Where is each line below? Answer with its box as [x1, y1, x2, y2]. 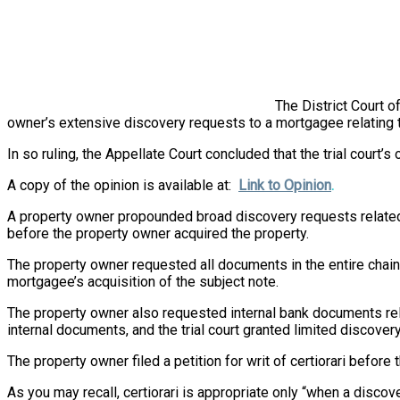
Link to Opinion [238, 176, 331, 194]
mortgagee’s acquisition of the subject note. [7, 272, 279, 290]
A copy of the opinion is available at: [7, 176, 238, 194]
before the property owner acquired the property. [7, 224, 309, 242]
